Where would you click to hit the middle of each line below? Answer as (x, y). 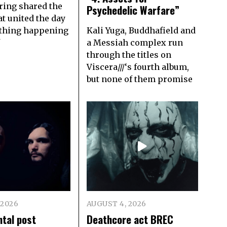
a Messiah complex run (135, 43)
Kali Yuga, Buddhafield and (141, 31)
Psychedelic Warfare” (133, 10)
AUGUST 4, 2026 (116, 204)
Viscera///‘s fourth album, (138, 67)
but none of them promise (139, 79)
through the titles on (129, 55)
